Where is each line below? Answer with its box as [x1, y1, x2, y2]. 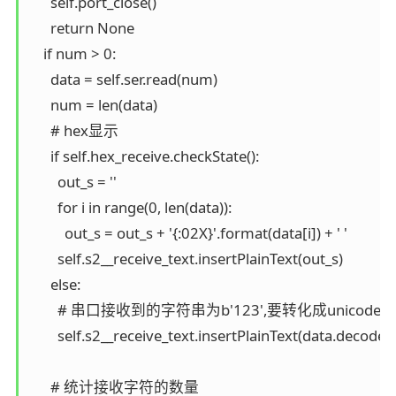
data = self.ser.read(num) [28, 68, 217, 89]
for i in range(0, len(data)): [28, 196, 232, 217]
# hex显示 [28, 119, 118, 141]
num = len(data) [28, 94, 157, 115]
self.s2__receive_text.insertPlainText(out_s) [28, 247, 343, 269]
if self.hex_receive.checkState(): [28, 145, 259, 166]
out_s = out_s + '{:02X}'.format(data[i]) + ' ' [28, 222, 347, 243]
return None [28, 17, 134, 38]
